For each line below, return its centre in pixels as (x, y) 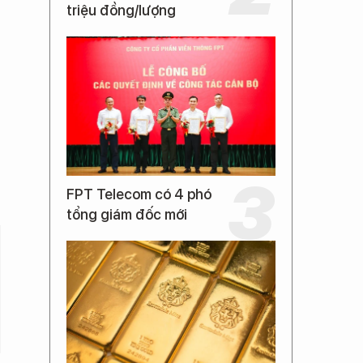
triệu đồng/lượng (121, 10)
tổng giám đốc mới (127, 214)
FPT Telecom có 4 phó (139, 194)
